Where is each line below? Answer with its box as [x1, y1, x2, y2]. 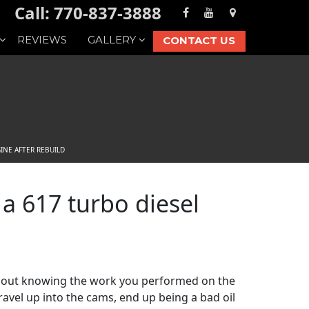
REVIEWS [17, 33, 67, 46]
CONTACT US [163, 34, 235, 47]
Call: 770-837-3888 [14, 1, 161, 24]
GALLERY [88, 33, 136, 46]
